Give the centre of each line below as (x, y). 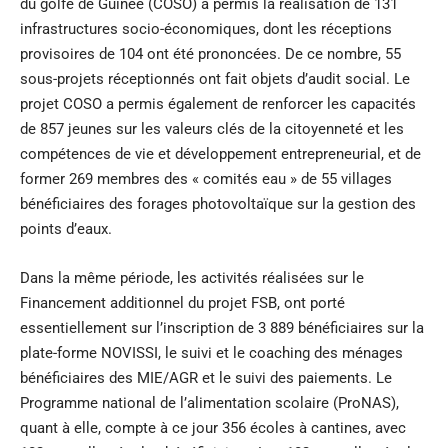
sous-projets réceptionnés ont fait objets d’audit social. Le (215, 79)
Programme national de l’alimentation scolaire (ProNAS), (209, 403)
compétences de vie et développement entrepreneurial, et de (220, 154)
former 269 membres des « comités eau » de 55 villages (206, 179)
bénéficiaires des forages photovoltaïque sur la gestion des (218, 204)
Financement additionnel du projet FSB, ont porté (182, 303)
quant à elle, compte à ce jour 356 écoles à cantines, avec (213, 428)
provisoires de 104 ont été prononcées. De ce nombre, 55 (210, 54)
